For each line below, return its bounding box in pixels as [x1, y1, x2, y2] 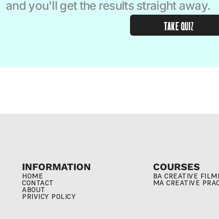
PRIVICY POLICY [22, 192, 76, 201]
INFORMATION [22, 161, 91, 173]
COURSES [153, 161, 200, 173]
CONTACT [22, 178, 54, 187]
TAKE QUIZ [164, 20, 194, 31]
